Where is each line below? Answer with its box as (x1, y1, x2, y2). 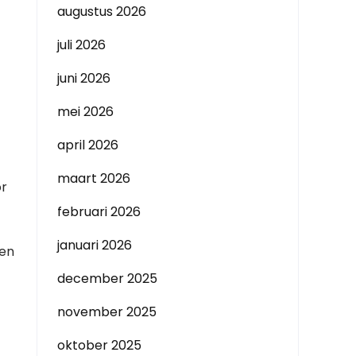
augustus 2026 (57, 2, 146, 21)
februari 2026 (57, 203, 141, 221)
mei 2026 (57, 103, 114, 121)
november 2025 (57, 303, 157, 321)
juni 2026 (57, 69, 110, 87)
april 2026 (57, 136, 118, 154)
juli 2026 (57, 36, 106, 54)
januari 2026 (57, 236, 132, 254)
